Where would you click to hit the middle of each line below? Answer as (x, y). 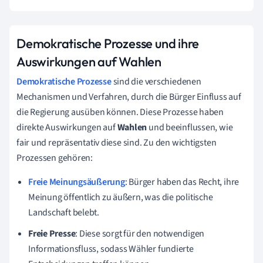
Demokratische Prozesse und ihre (108, 43)
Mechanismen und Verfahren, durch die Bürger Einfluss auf (129, 97)
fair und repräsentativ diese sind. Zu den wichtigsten (117, 142)
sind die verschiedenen (156, 81)
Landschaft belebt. (64, 212)
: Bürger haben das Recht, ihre (182, 182)
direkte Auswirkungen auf (67, 127)
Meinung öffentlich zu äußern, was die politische (121, 197)
